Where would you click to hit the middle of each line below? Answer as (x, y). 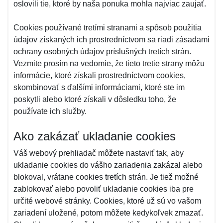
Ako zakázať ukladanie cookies (95, 136)
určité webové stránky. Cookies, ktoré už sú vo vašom (107, 201)
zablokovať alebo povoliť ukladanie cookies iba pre (104, 189)
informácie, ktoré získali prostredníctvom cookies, (100, 75)
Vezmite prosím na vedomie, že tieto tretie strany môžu (109, 63)
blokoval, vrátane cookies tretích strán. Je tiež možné (106, 177)
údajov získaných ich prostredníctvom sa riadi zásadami (111, 40)
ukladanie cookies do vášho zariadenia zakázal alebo (108, 165)
